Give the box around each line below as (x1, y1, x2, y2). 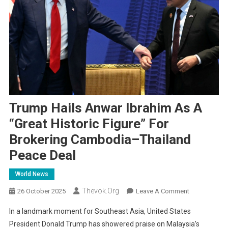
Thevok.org (81, 187, 119, 195)
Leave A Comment (135, 187, 189, 195)
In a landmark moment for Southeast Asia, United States (9, 207, 191, 216)
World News (15, 170, 48, 178)
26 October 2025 (17, 187, 66, 195)
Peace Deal (9, 148, 76, 163)
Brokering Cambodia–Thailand (9, 132, 191, 148)
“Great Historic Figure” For (9, 116, 169, 132)
